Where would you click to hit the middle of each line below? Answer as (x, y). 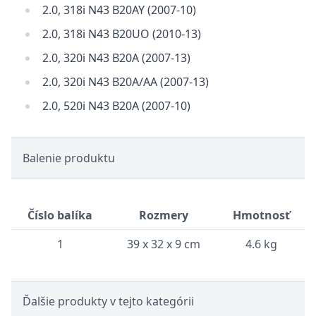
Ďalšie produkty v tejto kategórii (108, 301)
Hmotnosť (261, 215)
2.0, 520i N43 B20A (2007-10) (116, 106)
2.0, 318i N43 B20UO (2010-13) (122, 34)
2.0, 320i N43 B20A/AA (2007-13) (126, 82)
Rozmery (163, 215)
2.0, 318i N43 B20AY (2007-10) (119, 10)
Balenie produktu (69, 158)
